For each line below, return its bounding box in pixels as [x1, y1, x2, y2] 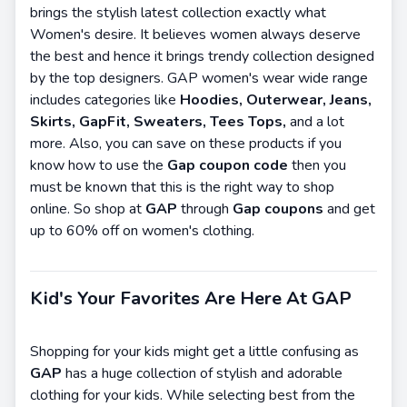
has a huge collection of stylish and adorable [65, 362, 342, 383]
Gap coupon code [164, 154, 292, 175]
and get [323, 198, 375, 219]
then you [292, 154, 346, 175]
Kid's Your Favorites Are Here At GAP [30, 285, 352, 311]
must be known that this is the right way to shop [30, 176, 334, 197]
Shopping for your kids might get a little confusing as [30, 341, 359, 362]
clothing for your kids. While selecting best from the [30, 384, 355, 405]
